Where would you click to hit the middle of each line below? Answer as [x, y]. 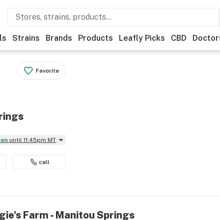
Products [96, 38]
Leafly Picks [142, 38]
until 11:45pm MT [33, 140]
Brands [59, 38]
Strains [26, 38]
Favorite [48, 71]
